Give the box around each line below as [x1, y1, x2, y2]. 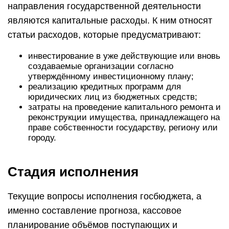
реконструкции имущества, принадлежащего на [28, 112, 220, 122]
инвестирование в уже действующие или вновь [28, 51, 220, 61]
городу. [28, 133, 56, 143]
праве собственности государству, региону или [28, 123, 218, 132]
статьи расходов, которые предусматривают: [8, 30, 201, 40]
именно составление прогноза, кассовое [8, 205, 181, 216]
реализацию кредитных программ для [28, 82, 181, 91]
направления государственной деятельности [8, 1, 201, 11]
